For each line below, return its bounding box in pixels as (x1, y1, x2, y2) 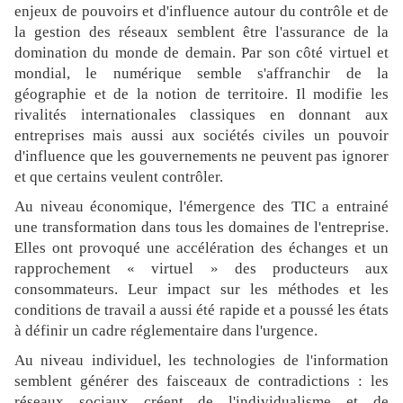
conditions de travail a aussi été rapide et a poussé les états (14, 301, 389, 319)
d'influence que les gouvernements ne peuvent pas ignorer (14, 148, 389, 166)
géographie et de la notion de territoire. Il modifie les (14, 85, 389, 103)
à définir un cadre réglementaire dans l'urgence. (14, 322, 318, 340)
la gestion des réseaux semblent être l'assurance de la (14, 23, 389, 41)
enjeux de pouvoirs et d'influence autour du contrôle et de (14, 3, 389, 21)
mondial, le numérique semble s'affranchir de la (14, 65, 389, 83)
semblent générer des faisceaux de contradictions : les (14, 372, 389, 390)
